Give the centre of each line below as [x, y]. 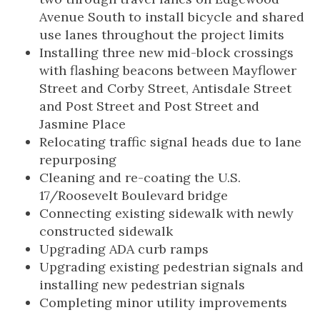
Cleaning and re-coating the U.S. [140, 177]
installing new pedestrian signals [142, 285]
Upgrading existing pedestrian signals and [171, 267]
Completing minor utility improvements [163, 302]
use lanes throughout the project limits [162, 35]
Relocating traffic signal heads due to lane [170, 142]
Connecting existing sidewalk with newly [166, 213]
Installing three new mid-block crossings [166, 52]
